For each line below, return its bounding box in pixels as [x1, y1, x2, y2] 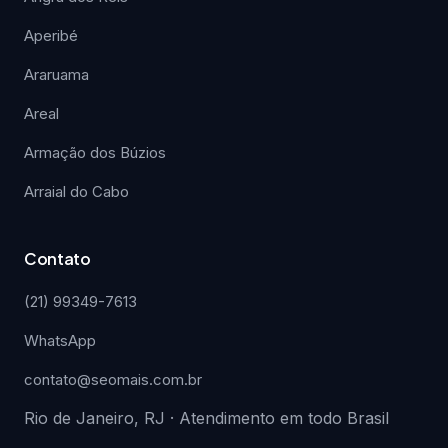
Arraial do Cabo [24, 182, 129, 201]
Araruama [24, 65, 89, 84]
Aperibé [24, 26, 78, 45]
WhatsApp [24, 331, 96, 350]
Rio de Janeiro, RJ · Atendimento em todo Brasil [24, 408, 389, 428]
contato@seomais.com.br [24, 370, 202, 389]
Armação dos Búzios [24, 143, 166, 162]
